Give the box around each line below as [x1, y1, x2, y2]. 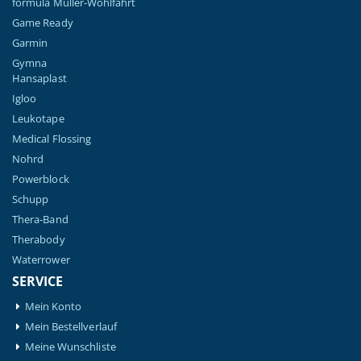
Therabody [12, 232, 65, 247]
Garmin [12, 35, 48, 51]
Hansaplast [12, 71, 67, 86]
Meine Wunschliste [24, 339, 116, 355]
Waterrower [12, 252, 70, 268]
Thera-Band [12, 212, 68, 227]
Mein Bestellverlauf [24, 319, 117, 334]
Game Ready [12, 15, 73, 31]
